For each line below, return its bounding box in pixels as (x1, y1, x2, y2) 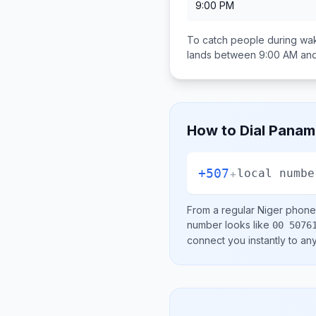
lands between (187, 49, 259, 61)
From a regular (187, 204, 257, 216)
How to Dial (187, 122, 269, 139)
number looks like (187, 219, 272, 231)
